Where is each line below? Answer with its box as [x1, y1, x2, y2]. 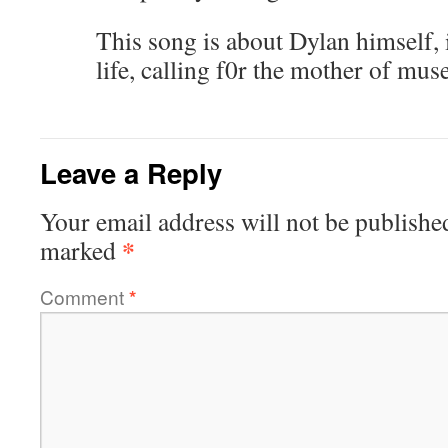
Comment [40, 283, 129, 310]
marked [40, 233, 122, 267]
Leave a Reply [40, 153, 222, 192]
